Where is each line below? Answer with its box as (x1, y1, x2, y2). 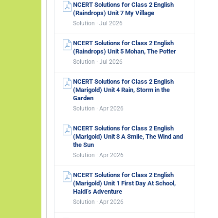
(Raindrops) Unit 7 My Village (73, 9, 154, 17)
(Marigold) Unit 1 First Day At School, (73, 180, 176, 187)
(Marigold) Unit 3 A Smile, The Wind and (73, 133, 183, 140)
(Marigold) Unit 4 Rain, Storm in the (73, 86, 170, 93)
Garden (73, 94, 93, 102)
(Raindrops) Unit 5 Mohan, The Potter (73, 48, 176, 55)
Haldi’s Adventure (73, 188, 122, 195)
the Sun (73, 141, 94, 148)
